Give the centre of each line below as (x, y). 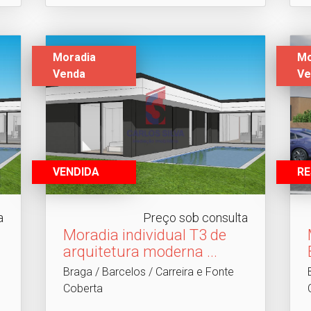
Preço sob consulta (196, 218)
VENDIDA (76, 172)
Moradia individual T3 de (144, 235)
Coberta (83, 289)
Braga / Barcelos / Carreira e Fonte (148, 272)
